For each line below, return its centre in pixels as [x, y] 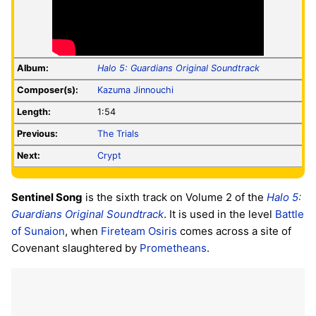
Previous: [37, 134]
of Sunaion [38, 231]
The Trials [118, 134]
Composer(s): [48, 90]
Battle [290, 214]
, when [83, 231]
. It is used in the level [219, 214]
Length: [34, 112]
